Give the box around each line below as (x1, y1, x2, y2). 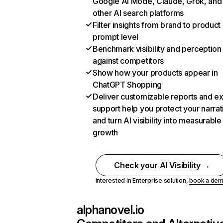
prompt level (93, 32, 139, 42)
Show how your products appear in (93, 68, 218, 78)
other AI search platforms (93, 8, 184, 18)
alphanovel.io (77, 203, 144, 217)
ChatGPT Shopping (93, 80, 162, 90)
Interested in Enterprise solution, (95, 177, 190, 184)
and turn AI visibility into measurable (93, 115, 222, 125)
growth (93, 127, 118, 137)
